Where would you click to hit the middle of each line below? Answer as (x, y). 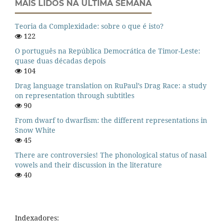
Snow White (35, 130)
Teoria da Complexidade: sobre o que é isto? (89, 26)
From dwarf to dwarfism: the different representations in (111, 120)
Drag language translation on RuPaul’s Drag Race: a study (111, 86)
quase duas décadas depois (60, 61)
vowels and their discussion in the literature (88, 165)
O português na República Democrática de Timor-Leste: (108, 51)
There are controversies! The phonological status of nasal (111, 155)
